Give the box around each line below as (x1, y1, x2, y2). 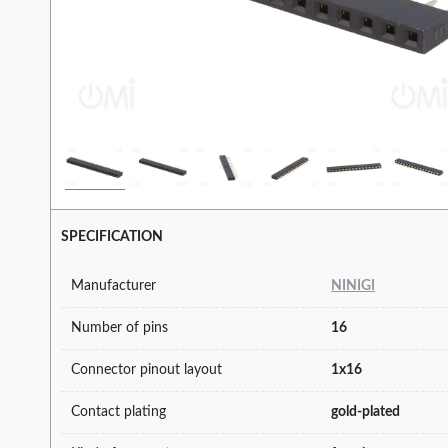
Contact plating (71, 404, 166, 419)
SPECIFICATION (61, 230, 163, 245)
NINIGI (331, 278, 375, 293)
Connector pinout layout (71, 362, 222, 377)
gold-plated (331, 404, 400, 419)
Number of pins (71, 320, 168, 335)
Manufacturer (71, 278, 156, 293)
